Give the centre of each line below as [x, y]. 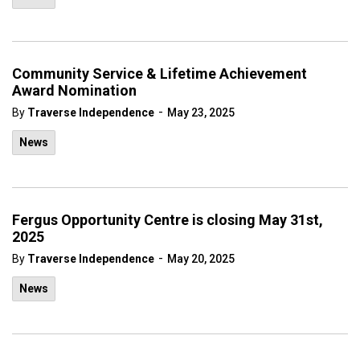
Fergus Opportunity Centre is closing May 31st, [168, 220]
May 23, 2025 [201, 112]
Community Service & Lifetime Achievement [160, 74]
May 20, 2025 [201, 259]
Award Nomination [74, 90]
